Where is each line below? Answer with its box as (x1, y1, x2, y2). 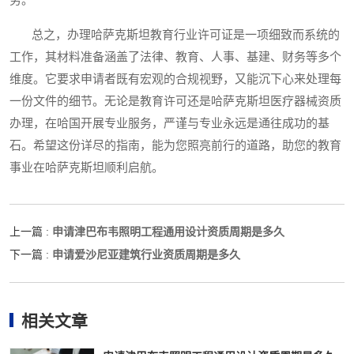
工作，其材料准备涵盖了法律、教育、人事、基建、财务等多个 (9, 51, 341, 64)
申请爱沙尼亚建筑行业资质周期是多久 (52, 248, 240, 262)
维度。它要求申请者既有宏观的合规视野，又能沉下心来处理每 (9, 73, 341, 86)
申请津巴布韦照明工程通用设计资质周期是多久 (52, 225, 284, 239)
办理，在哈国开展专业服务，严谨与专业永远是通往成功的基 (9, 117, 330, 130)
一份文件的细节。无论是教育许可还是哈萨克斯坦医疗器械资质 (9, 95, 341, 108)
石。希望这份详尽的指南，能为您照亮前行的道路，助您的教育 (9, 139, 341, 153)
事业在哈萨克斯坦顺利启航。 (9, 161, 164, 175)
